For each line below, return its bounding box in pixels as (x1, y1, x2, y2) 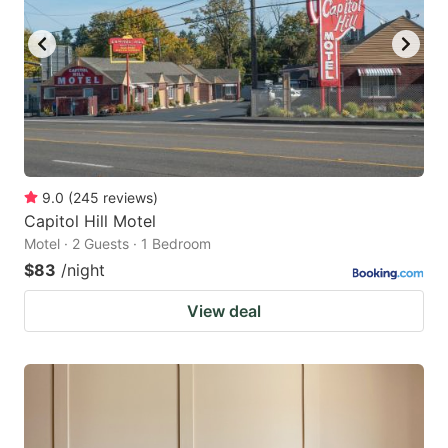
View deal (187, 300, 261, 321)
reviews (103, 188, 153, 206)
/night (61, 259, 105, 280)
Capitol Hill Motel (24, 210, 156, 231)
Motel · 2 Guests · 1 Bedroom (24, 234, 211, 252)
